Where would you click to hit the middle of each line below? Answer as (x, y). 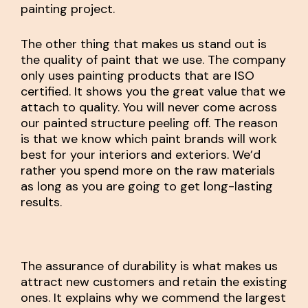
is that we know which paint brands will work (149, 139)
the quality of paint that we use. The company (153, 60)
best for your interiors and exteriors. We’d (141, 155)
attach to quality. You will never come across (149, 108)
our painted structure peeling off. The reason (149, 123)
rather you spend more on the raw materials (148, 171)
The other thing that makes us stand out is (144, 44)
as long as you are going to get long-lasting (147, 187)
